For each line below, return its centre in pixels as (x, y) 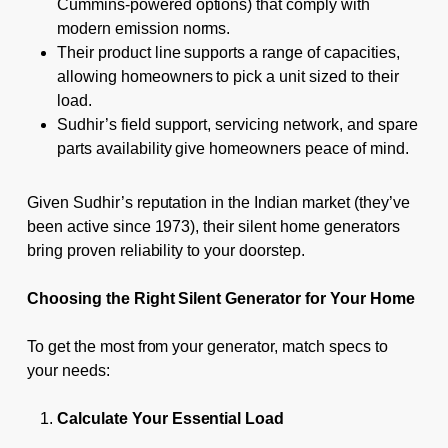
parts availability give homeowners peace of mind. (232, 148)
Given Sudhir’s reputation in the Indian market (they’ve (218, 202)
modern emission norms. (143, 28)
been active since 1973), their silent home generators (213, 226)
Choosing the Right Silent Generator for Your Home (220, 298)
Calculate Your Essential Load (170, 418)
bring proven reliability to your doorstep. (166, 250)
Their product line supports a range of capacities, (228, 52)
